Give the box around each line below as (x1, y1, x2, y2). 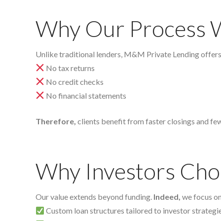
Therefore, (36, 116, 76, 126)
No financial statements (44, 90, 127, 100)
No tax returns (44, 63, 95, 73)
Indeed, (153, 192, 181, 202)
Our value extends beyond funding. (36, 192, 153, 202)
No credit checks (44, 76, 104, 86)
